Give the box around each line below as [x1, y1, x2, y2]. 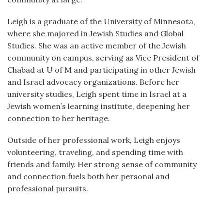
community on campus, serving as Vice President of [7, 53, 199, 62]
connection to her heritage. [7, 113, 110, 123]
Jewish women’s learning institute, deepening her [7, 101, 190, 111]
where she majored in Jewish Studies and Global [7, 29, 184, 38]
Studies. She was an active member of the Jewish [7, 41, 186, 50]
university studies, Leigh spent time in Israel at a [7, 89, 186, 99]
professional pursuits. [7, 184, 88, 193]
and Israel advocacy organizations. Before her [7, 77, 179, 87]
